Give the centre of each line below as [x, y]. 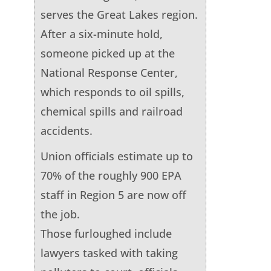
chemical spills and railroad [111, 111]
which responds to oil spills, [112, 92]
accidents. [66, 130]
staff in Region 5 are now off [113, 194]
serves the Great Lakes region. [119, 14]
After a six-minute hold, [101, 34]
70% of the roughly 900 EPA [111, 175]
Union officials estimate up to [116, 156]
